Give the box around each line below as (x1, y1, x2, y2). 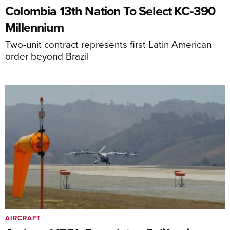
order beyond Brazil (5, 49, 89, 63)
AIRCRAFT (5, 213, 41, 223)
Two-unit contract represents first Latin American (5, 37, 212, 51)
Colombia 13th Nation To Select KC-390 (5, 2, 216, 21)
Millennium (5, 18, 64, 37)
